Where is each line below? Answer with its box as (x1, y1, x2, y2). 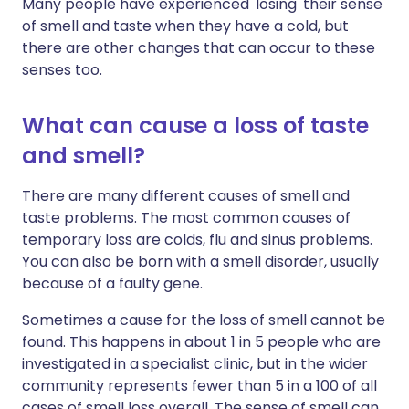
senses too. (22, 59, 102, 80)
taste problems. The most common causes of (22, 207, 351, 228)
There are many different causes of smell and (22, 185, 350, 206)
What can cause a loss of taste (22, 110, 369, 141)
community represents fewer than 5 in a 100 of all (22, 375, 377, 396)
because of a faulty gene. (22, 273, 203, 294)
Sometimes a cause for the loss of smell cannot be (22, 309, 385, 330)
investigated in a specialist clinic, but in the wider (22, 353, 368, 374)
